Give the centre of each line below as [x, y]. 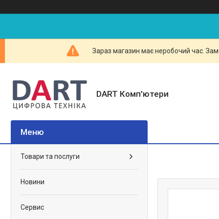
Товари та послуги [50, 156]
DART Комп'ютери [132, 94]
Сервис [32, 207]
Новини [33, 182]
